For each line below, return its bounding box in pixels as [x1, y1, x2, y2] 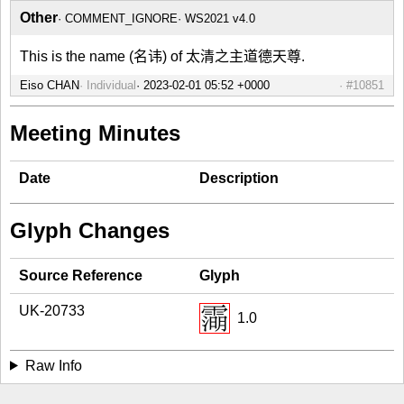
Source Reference [19, 267, 142, 283]
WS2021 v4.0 [185, 11, 255, 25]
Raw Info [24, 357, 82, 373]
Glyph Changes [10, 217, 170, 243]
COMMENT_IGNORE [65, 11, 178, 25]
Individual [87, 78, 136, 92]
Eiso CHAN [20, 78, 79, 92]
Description [199, 170, 279, 186]
